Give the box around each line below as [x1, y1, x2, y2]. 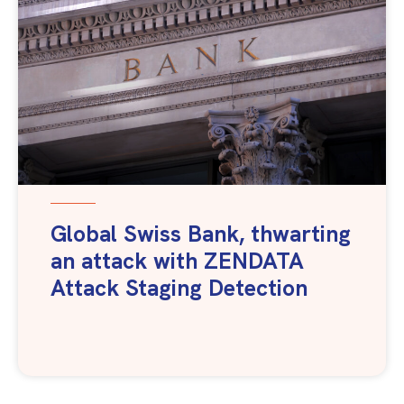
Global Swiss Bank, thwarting [50, 219, 351, 249]
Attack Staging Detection [50, 273, 308, 303]
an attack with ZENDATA [50, 246, 304, 276]
